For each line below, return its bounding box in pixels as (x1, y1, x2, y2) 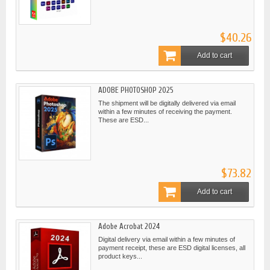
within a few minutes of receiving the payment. (98, 108, 232, 116)
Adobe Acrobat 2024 (98, 222, 160, 231)
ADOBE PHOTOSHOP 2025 (98, 86, 174, 95)
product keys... (98, 253, 142, 260)
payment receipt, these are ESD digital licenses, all (98, 244, 245, 252)
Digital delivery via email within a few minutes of (98, 236, 235, 243)
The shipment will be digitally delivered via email (98, 99, 236, 107)
